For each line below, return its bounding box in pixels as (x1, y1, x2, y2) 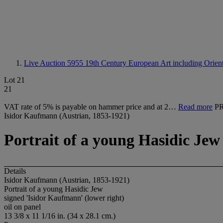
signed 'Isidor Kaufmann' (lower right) (4, 193, 124, 202)
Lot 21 (4, 76, 25, 84)
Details (4, 166, 26, 175)
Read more (178, 103, 213, 111)
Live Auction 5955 (24, 59, 85, 67)
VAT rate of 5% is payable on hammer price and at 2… (4, 103, 178, 111)
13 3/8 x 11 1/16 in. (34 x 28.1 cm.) (4, 211, 115, 220)
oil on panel (4, 202, 41, 211)
